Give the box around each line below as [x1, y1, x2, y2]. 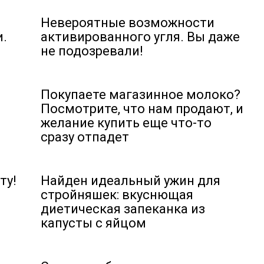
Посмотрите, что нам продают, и [41, 101, 243, 116]
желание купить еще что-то [41, 115, 212, 130]
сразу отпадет [41, 130, 129, 144]
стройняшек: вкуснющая [41, 187, 193, 202]
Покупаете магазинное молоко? [41, 87, 240, 102]
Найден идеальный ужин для [41, 173, 220, 188]
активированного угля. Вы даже [41, 29, 240, 44]
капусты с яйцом [41, 216, 146, 230]
